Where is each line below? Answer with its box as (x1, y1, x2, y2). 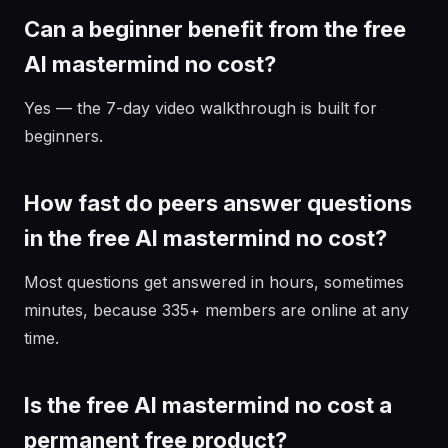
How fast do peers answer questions (24, 190, 412, 216)
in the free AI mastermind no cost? (24, 225, 387, 251)
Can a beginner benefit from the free (24, 16, 406, 42)
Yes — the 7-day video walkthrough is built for (24, 98, 377, 118)
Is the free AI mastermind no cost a (24, 392, 392, 418)
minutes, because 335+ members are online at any (24, 300, 409, 320)
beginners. (24, 126, 103, 146)
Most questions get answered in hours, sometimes (24, 272, 404, 292)
